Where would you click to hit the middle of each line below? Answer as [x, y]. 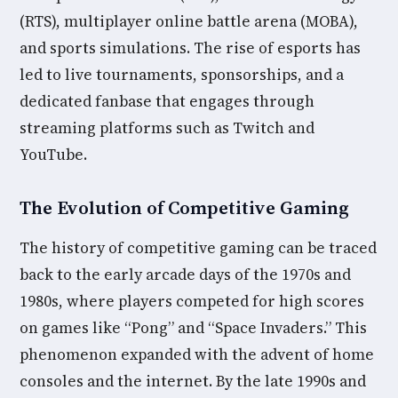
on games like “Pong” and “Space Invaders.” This [193, 328]
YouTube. [53, 155]
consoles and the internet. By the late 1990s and [193, 381]
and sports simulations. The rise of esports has [190, 48]
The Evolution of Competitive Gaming [184, 207]
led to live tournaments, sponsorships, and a [182, 75]
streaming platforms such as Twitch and [167, 128]
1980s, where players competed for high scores [192, 301]
